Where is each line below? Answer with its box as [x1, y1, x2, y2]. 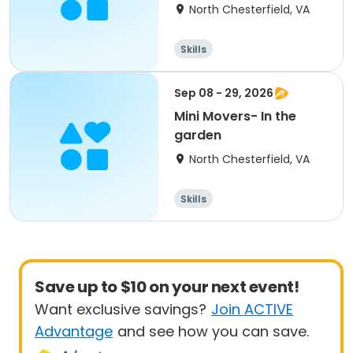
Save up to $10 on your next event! [35, 276, 299, 298]
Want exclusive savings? [35, 299, 206, 319]
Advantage [35, 321, 113, 341]
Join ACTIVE [211, 299, 294, 319]
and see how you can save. [117, 321, 310, 341]
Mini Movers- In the [174, 107, 296, 125]
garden [174, 126, 221, 144]
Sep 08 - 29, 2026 [174, 85, 273, 101]
